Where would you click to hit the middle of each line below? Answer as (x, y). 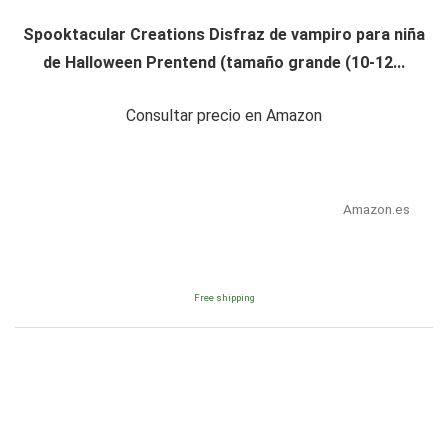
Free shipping (224, 298)
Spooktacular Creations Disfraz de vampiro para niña (224, 35)
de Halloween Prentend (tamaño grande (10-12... (224, 63)
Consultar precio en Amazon (224, 116)
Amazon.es (376, 209)
